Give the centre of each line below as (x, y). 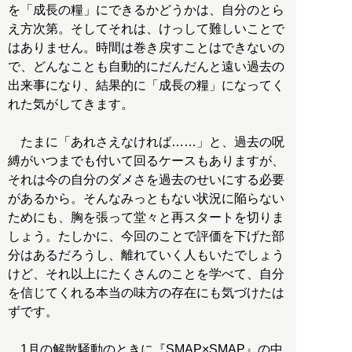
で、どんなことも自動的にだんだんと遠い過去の (146, 66)
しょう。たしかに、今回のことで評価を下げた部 (146, 236)
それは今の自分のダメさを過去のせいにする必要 (146, 179)
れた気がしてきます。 (71, 104)
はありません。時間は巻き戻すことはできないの (146, 47)
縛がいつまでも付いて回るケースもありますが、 (146, 160)
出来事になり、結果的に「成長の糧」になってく (146, 85)
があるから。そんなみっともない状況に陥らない (146, 198)
